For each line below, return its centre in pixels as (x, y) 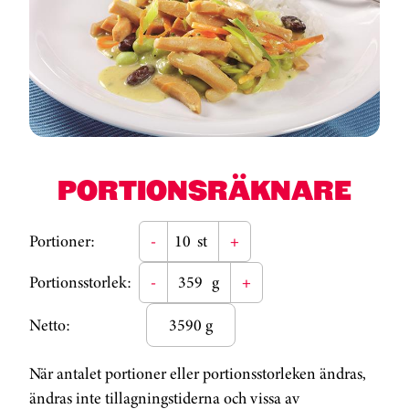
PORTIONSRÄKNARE (204, 190)
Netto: (50, 325)
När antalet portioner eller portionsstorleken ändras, (198, 374)
